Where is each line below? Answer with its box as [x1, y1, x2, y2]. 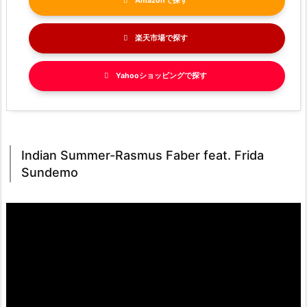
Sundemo [21, 164, 78, 180]
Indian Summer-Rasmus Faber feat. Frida [21, 147, 264, 162]
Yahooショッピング [116, 71, 184, 81]
